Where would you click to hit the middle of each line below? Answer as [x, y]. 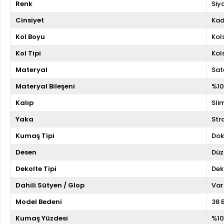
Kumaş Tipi [35, 135]
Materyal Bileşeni [45, 86]
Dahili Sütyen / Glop [50, 185]
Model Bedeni [39, 201]
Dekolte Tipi [36, 168]
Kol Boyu [30, 36]
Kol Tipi [28, 53]
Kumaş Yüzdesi [42, 218]
